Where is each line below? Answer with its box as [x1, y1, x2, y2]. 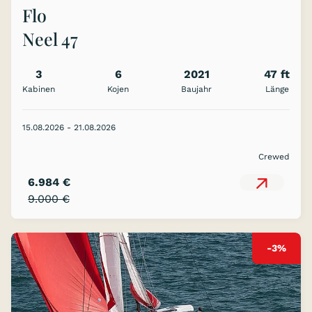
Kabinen [22, 84, 55, 95]
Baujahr [181, 84, 212, 95]
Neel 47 [22, 27, 78, 51]
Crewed [258, 152, 290, 162]
